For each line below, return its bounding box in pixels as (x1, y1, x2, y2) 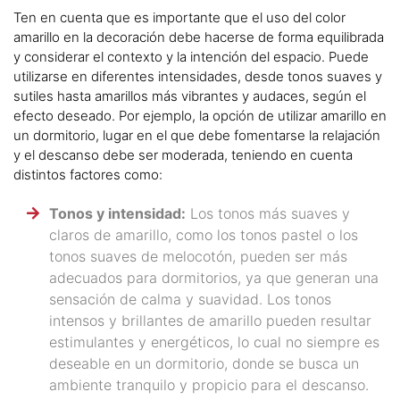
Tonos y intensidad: (49, 204, 186, 223)
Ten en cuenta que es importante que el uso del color (13, 9, 346, 27)
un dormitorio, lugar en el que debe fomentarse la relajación (13, 127, 380, 145)
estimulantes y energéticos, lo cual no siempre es (49, 333, 379, 352)
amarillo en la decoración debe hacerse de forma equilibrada (13, 29, 384, 46)
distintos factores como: (13, 166, 162, 184)
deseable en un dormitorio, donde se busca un (49, 354, 359, 373)
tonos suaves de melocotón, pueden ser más (49, 247, 347, 266)
